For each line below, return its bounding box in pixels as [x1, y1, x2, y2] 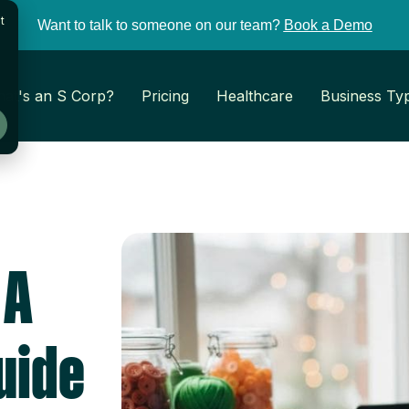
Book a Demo [283, 17, 372, 33]
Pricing [142, 87, 189, 105]
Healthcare [216, 87, 293, 105]
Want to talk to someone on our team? [37, 17, 280, 33]
